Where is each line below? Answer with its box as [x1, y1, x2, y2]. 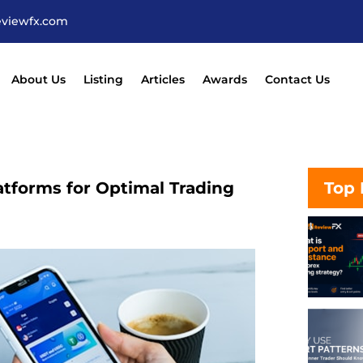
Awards [202, 72, 247, 87]
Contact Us [264, 72, 330, 87]
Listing [83, 72, 123, 87]
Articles [140, 72, 185, 87]
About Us [11, 72, 66, 87]
